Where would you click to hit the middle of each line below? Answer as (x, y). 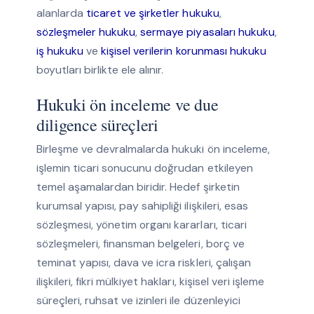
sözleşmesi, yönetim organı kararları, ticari (141, 225)
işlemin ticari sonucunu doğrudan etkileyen (144, 168)
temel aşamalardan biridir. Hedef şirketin (138, 187)
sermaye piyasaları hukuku (207, 32)
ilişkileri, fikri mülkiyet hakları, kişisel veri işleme (150, 282)
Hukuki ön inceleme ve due (127, 105)
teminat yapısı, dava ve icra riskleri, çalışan (143, 263)
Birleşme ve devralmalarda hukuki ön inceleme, (153, 149)
